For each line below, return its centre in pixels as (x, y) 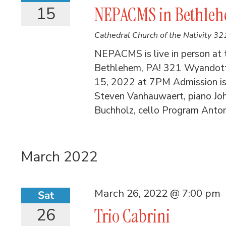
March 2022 (60, 157)
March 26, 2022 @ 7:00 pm (158, 193)
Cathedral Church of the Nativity (154, 35)
